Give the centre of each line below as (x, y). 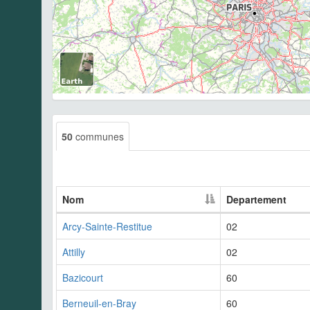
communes (98, 137)
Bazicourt (83, 278)
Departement (256, 200)
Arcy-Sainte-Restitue (107, 227)
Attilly (74, 252)
